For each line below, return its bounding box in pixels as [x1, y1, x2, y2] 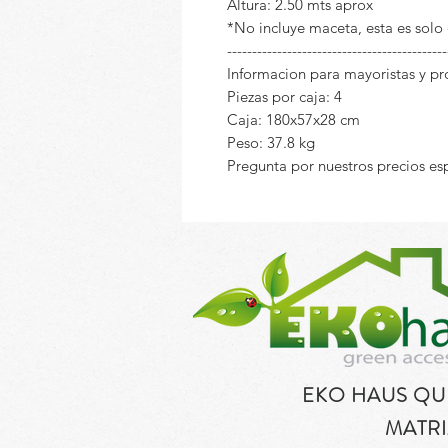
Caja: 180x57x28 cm [227, 110, 360, 129]
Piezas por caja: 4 [227, 87, 346, 106]
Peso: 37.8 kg [227, 133, 315, 152]
